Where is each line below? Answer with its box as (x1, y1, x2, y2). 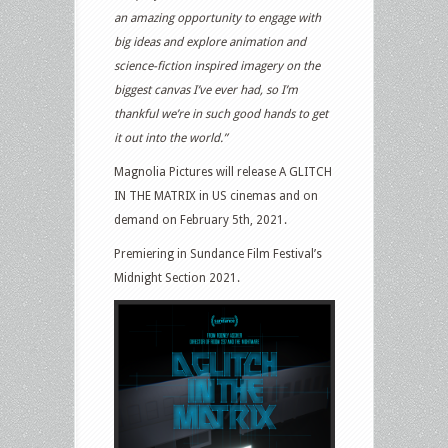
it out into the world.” (114, 130, 227, 145)
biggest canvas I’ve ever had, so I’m (114, 82, 298, 97)
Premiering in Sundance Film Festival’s (114, 246, 322, 261)
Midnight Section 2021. (114, 270, 240, 285)
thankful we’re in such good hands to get (114, 106, 328, 121)
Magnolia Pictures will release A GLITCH (114, 164, 332, 179)
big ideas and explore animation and (114, 34, 306, 49)
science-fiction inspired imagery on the (114, 58, 320, 73)
